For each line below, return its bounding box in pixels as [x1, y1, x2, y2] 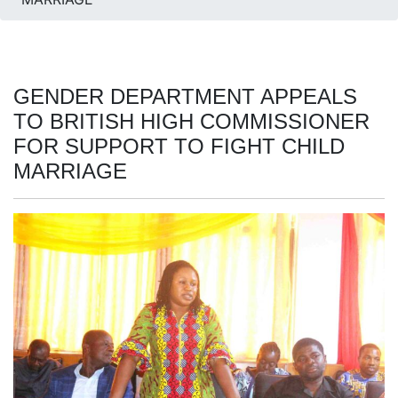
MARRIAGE [13, 158, 127, 183]
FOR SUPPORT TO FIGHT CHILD [13, 133, 345, 158]
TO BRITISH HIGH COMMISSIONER [13, 108, 370, 133]
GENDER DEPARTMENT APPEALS [13, 84, 357, 108]
